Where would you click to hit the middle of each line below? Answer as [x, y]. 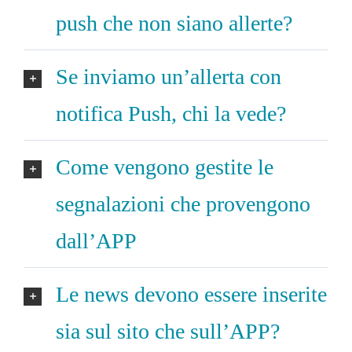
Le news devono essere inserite [191, 294]
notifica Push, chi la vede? [171, 113]
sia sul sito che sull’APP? [168, 331]
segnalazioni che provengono [183, 203]
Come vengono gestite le [165, 167]
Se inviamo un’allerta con [169, 76]
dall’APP [96, 240]
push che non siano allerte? [174, 23]
